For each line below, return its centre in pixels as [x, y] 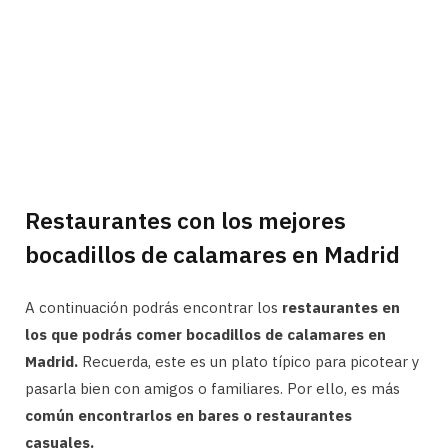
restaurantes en [341, 308]
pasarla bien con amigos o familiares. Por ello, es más [212, 389]
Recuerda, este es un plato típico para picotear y [248, 362]
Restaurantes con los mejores [185, 220]
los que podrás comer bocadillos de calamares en [205, 335]
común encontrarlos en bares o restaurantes [188, 416]
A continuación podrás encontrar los [153, 308]
